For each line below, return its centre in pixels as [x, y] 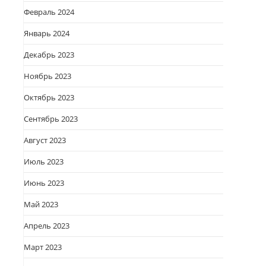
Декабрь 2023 [49, 55]
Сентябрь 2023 [51, 119]
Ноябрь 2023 [47, 76]
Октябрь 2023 [49, 97]
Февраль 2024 [49, 12]
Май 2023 [41, 204]
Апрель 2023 [47, 226]
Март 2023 [43, 247]
